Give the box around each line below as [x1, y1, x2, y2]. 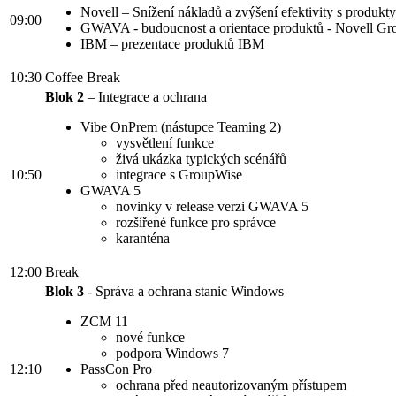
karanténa [116, 231, 170, 247]
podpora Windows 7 [116, 346, 229, 362]
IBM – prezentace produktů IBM [80, 36, 264, 52]
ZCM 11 [80, 314, 128, 330]
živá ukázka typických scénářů [116, 151, 286, 167]
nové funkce [116, 330, 185, 346]
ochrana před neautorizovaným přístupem [116, 377, 346, 393]
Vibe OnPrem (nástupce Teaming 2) [80, 119, 281, 135]
